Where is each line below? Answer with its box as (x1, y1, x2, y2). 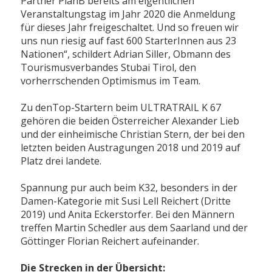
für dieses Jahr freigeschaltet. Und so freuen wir (21, 21, 239, 35)
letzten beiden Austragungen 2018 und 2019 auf (21, 141, 241, 155)
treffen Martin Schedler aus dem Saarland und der (21, 221, 248, 235)
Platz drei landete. (21, 154, 107, 168)
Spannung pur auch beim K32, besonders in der (21, 181, 238, 195)
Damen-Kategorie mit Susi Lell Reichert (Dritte (21, 194, 231, 208)
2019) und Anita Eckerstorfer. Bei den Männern (21, 208, 235, 222)
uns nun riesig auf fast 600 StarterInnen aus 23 (21, 34, 237, 48)
